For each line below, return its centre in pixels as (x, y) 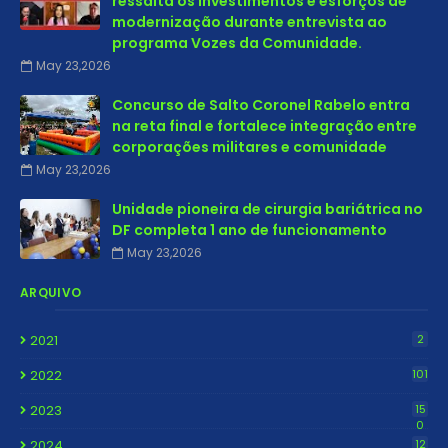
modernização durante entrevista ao (249, 22)
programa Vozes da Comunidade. (237, 43)
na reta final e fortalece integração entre (264, 126)
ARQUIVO (51, 292)
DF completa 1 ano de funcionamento (249, 230)
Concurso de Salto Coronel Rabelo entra (261, 105)
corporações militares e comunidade (249, 147)
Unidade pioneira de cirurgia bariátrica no (267, 209)
